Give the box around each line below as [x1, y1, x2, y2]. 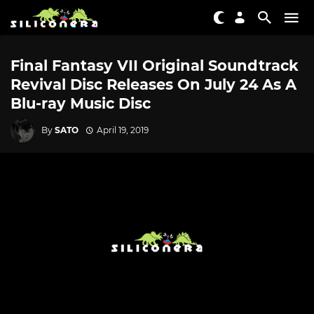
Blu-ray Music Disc [11, 95, 151, 112]
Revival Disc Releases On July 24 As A [11, 76, 296, 93]
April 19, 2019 [96, 124, 149, 135]
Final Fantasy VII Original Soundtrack [11, 57, 299, 74]
